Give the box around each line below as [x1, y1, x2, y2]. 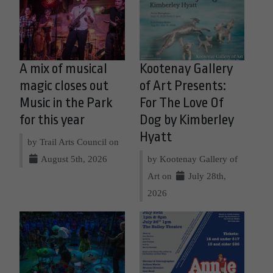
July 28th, [185, 170, 226, 181]
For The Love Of [139, 94, 224, 111]
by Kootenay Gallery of [147, 153, 238, 164]
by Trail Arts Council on [27, 136, 119, 147]
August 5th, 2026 [39, 153, 108, 164]
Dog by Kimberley [139, 112, 234, 128]
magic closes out [19, 77, 108, 94]
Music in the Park [19, 94, 113, 111]
